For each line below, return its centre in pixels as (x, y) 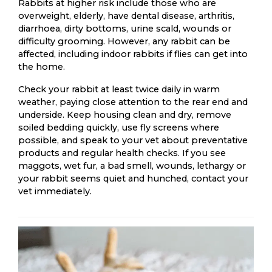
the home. (42, 66)
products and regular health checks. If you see (122, 153)
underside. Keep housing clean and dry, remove (125, 114)
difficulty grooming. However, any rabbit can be (124, 41)
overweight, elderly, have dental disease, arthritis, (126, 15)
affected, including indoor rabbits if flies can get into (133, 54)
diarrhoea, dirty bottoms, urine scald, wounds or (125, 28)
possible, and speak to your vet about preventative (133, 140)
